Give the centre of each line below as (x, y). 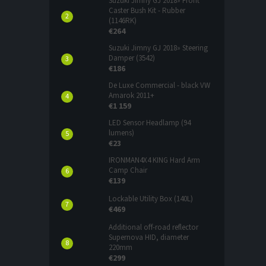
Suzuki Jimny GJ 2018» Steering (158, 48)
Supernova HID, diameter (149, 238)
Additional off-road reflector (153, 228)
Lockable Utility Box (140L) (151, 199)
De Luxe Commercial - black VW (159, 86)
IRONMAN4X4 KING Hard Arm (154, 161)
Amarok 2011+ (132, 96)
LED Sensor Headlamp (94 (150, 123)
